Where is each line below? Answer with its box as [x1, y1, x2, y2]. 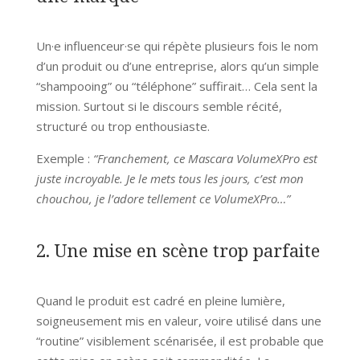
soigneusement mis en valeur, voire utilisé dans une [35, 312, 321, 329]
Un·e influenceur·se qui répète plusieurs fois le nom [35, 37, 318, 54]
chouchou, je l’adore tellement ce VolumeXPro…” [35, 190, 290, 207]
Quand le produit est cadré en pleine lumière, [35, 292, 285, 309]
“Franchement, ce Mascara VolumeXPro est [92, 149, 317, 166]
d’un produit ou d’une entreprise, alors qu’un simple [35, 57, 319, 74]
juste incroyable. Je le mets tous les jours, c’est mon [35, 170, 304, 186]
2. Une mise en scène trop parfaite [35, 237, 320, 262]
